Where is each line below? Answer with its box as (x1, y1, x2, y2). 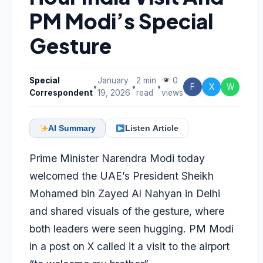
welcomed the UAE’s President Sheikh (29, 170, 214, 182)
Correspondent (29, 88, 93, 97)
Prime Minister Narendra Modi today (29, 152, 205, 164)
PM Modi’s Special (29, 8, 213, 34)
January (97, 76, 129, 85)
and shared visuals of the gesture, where (29, 205, 224, 217)
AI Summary (48, 124, 96, 133)
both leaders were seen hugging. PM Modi (29, 222, 234, 235)
